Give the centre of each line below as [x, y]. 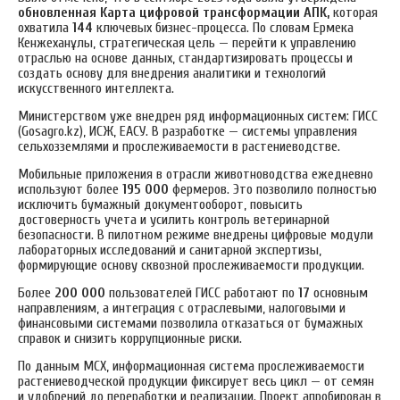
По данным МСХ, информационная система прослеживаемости [191, 366]
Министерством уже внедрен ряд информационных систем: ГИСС [198, 116]
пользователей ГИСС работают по [200, 292]
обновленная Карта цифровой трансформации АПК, [174, 12]
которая [354, 12]
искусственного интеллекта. [96, 88]
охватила [45, 27]
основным [339, 292]
